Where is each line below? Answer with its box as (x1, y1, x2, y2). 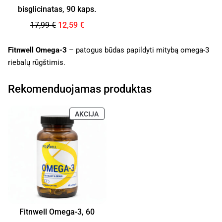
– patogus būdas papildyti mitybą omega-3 (67, 46, 209, 55)
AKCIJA (75, 110, 99, 118)
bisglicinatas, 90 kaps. (18, 4, 97, 14)
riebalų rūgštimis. (8, 58, 65, 67)
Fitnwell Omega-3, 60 (19, 207, 95, 217)
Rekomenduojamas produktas (8, 83, 152, 96)
